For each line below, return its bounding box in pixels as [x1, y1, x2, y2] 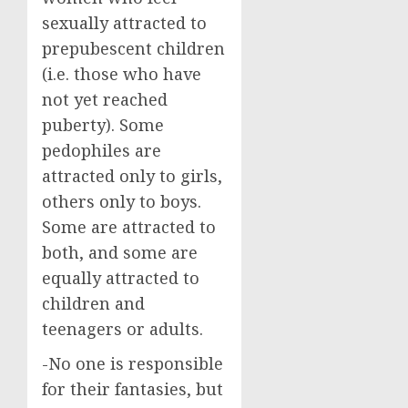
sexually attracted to [42, 11, 207, 34]
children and [42, 291, 145, 314]
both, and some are [42, 240, 198, 263]
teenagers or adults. [42, 317, 203, 340]
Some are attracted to [42, 215, 216, 238]
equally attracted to [42, 266, 199, 289]
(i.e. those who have [42, 62, 201, 85]
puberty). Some [42, 113, 164, 136]
